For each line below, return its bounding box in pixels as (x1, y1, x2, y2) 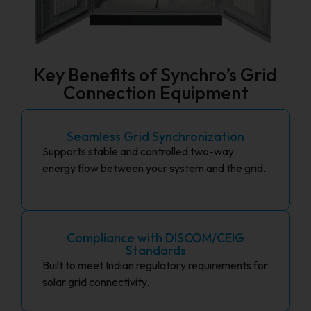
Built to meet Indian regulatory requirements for (42, 258, 268, 273)
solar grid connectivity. (42, 275, 149, 289)
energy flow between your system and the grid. (42, 161, 266, 176)
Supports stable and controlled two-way (42, 144, 234, 159)
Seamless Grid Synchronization (67, 128, 244, 145)
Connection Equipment (62, 81, 249, 105)
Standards (125, 242, 186, 259)
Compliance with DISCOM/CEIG (67, 230, 244, 246)
